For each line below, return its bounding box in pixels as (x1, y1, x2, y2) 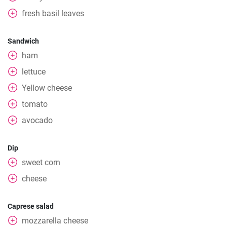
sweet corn (22, 158, 60, 167)
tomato (22, 99, 48, 109)
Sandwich (8, 37, 39, 45)
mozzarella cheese (22, 216, 88, 225)
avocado (22, 116, 53, 125)
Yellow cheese (22, 83, 72, 93)
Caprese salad (8, 202, 54, 210)
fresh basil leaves (22, 9, 84, 18)
